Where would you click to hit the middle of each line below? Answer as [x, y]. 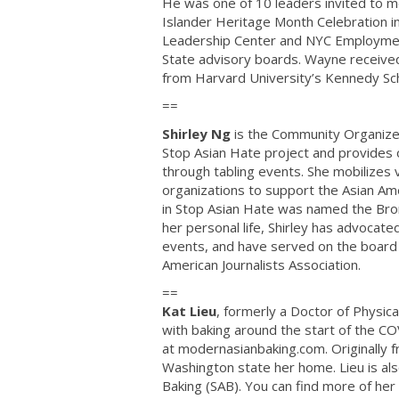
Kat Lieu [189, 311]
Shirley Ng [196, 133]
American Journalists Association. [261, 264]
